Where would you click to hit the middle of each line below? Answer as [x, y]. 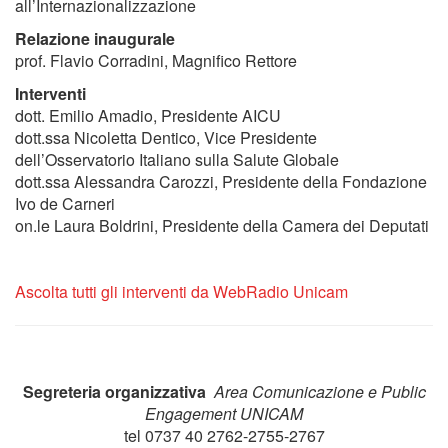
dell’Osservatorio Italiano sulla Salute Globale [177, 159]
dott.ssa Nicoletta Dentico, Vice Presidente [166, 137]
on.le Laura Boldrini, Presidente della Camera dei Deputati [222, 225]
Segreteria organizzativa [118, 391]
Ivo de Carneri [65, 203]
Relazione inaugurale [95, 38]
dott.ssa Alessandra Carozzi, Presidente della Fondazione [221, 181]
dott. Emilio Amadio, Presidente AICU [148, 115]
